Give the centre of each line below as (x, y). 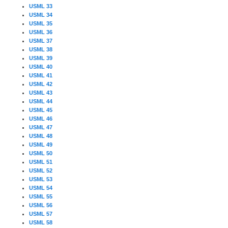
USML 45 (40, 110)
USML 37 (40, 41)
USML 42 (40, 84)
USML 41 (40, 76)
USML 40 (40, 67)
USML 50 (40, 153)
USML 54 (40, 188)
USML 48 (40, 136)
